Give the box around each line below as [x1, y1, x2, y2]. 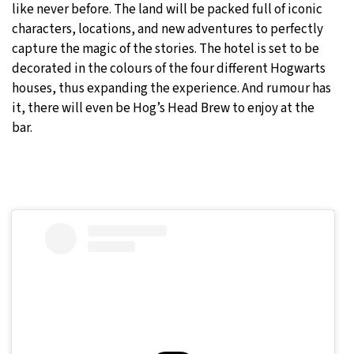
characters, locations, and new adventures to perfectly [12, 19, 323, 39]
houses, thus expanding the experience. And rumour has [12, 78, 331, 98]
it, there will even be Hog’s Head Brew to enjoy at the [12, 98, 314, 118]
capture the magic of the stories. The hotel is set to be [12, 39, 319, 58]
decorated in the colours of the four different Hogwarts [12, 58, 326, 78]
